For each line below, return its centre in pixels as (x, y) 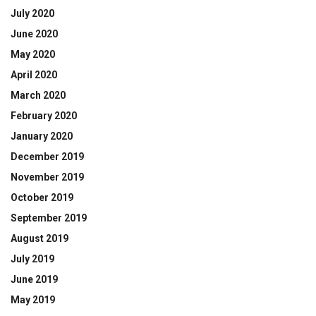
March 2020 (38, 96)
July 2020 (32, 14)
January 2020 (42, 136)
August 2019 (39, 239)
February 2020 (44, 116)
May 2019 (33, 300)
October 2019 (42, 198)
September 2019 (49, 218)
